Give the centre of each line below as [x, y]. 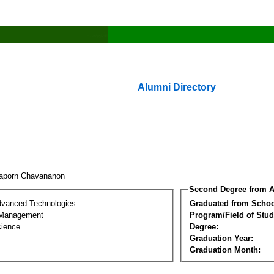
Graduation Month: [225, 250]
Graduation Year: [221, 238]
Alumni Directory [177, 87]
